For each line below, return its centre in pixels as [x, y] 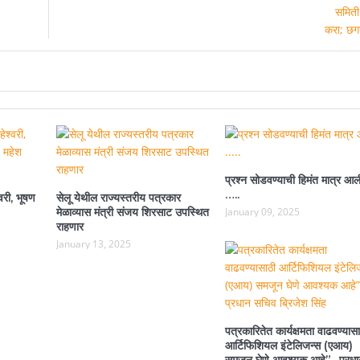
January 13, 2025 [93, 243]
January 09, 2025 [262, 211]
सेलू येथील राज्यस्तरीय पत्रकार [118, 197]
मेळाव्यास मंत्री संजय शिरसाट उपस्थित [132, 212]
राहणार [70, 226]
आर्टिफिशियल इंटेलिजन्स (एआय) [288, 345]
